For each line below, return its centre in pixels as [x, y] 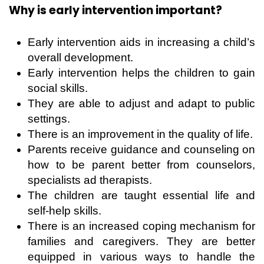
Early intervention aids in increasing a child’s [141, 42]
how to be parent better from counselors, [141, 165]
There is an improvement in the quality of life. [140, 134]
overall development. [80, 58]
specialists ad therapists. [90, 180]
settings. [49, 119]
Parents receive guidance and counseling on [141, 150]
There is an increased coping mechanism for [141, 226]
